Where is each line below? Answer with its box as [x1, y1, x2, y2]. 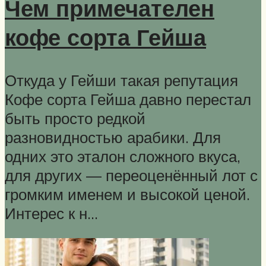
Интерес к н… [5, 204, 98, 223]
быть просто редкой [5, 109, 145, 128]
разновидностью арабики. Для [5, 128, 221, 147]
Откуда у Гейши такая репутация [5, 71, 238, 90]
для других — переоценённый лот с [5, 166, 258, 185]
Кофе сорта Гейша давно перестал [5, 90, 251, 109]
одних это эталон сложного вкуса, [5, 147, 240, 166]
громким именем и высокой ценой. [5, 185, 250, 204]
